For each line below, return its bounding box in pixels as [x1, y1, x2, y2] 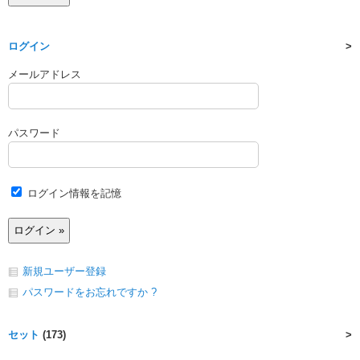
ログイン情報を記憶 [24, 187, 121, 200]
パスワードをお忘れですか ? [22, 286, 157, 299]
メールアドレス [8, 68, 81, 81]
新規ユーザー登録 [22, 265, 106, 278]
